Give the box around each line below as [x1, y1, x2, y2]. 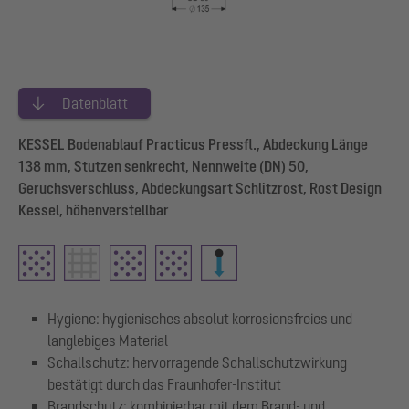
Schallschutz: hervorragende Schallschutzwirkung [47, 353, 347, 371]
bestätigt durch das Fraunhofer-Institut [47, 375, 281, 393]
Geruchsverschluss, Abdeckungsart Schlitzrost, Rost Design [18, 179, 382, 196]
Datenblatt [62, 94, 128, 111]
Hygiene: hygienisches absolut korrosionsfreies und [47, 309, 352, 327]
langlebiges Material [47, 331, 168, 349]
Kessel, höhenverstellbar [18, 201, 169, 218]
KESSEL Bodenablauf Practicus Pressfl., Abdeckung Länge [18, 135, 368, 152]
